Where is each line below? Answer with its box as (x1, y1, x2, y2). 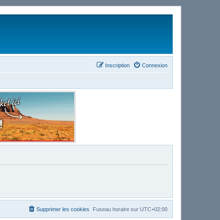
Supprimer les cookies (36, 206, 89, 212)
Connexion (142, 62, 167, 68)
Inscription (105, 62, 130, 68)
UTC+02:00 (140, 206, 167, 212)
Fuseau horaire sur (93, 206, 140, 212)
